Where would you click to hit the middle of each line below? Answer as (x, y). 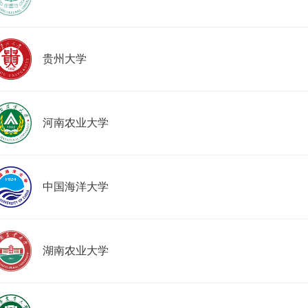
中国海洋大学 (76, 187)
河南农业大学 (76, 123)
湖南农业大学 (76, 251)
